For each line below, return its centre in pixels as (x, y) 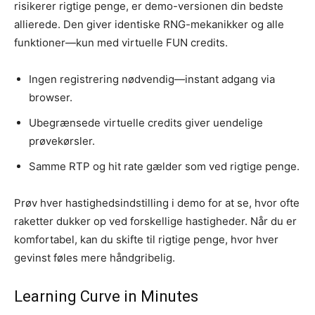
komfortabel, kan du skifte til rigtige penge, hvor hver (146, 239)
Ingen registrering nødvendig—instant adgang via (152, 79)
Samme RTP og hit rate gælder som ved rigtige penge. (164, 166)
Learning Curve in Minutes (106, 296)
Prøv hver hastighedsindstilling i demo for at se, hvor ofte (157, 202)
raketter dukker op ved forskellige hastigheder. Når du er (155, 221)
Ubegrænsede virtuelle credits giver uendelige (146, 122)
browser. (51, 97)
